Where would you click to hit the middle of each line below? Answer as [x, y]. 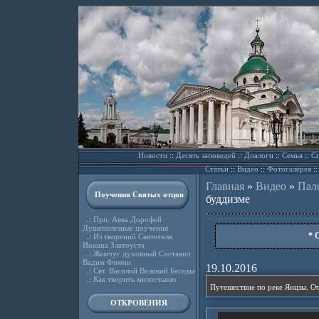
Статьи [216, 169]
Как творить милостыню [134, 279]
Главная [225, 186]
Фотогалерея [289, 169]
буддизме [228, 199]
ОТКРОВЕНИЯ [139, 303]
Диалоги [258, 155]
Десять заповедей [205, 155]
